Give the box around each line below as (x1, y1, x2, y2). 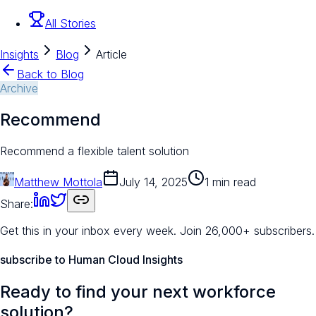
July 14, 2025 (119, 174, 188, 189)
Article (96, 47, 127, 62)
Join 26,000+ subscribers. (180, 223, 315, 238)
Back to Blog (17, 67, 84, 82)
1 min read (205, 174, 256, 189)
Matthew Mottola (14, 174, 102, 189)
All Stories (45, 16, 96, 31)
